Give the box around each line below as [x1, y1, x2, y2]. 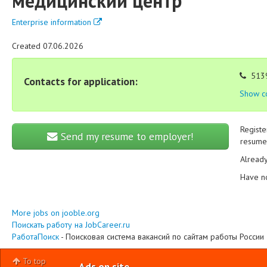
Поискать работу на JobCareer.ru [12, 219, 130, 230]
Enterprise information [12, 17, 94, 27]
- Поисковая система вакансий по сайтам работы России [59, 231, 264, 242]
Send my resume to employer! [57, 129, 194, 143]
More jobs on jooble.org [12, 207, 100, 218]
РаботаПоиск [12, 231, 59, 242]
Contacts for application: [24, 74, 138, 88]
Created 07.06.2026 [12, 41, 83, 51]
